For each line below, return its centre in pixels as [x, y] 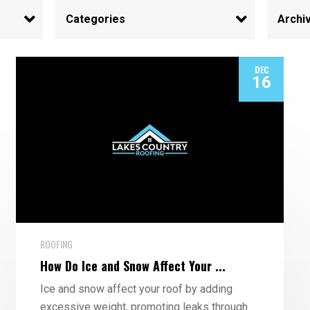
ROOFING [56, 244]
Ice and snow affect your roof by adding [136, 289]
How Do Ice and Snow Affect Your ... [133, 266]
